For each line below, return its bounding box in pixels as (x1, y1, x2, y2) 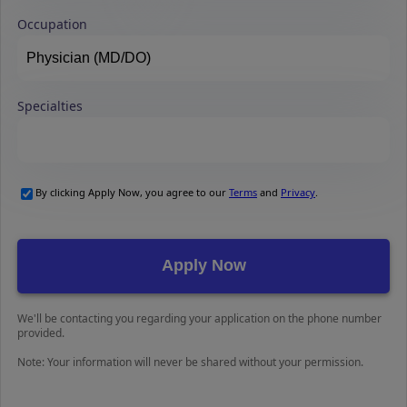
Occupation (17, 15, 87, 33)
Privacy (281, 184, 315, 199)
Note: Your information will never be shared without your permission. (17, 353, 363, 370)
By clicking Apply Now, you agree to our (35, 184, 229, 199)
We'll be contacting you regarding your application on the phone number (17, 310, 382, 326)
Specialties (17, 96, 83, 114)
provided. (17, 324, 65, 341)
